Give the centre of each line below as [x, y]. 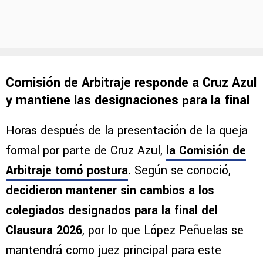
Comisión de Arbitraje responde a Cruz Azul [131, 83]
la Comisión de [206, 151]
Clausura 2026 [44, 231]
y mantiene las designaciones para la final [128, 101]
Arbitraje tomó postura [67, 171]
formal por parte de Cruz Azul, [86, 151]
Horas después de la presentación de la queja [127, 131]
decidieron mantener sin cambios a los [110, 191]
